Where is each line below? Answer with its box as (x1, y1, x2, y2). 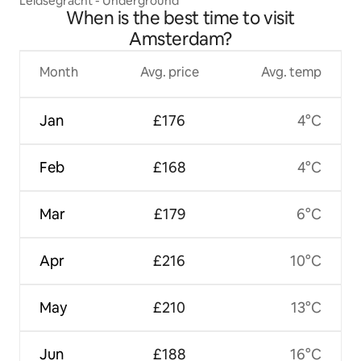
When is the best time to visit (66, 6, 295, 30)
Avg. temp (260, 63, 322, 81)
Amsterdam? (129, 27, 232, 51)
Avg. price (139, 63, 199, 81)
